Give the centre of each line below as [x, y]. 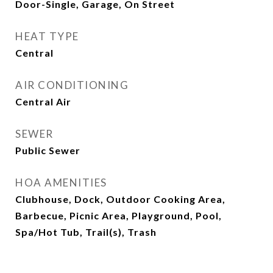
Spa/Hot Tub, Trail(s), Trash [86, 232]
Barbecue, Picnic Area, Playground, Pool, [119, 215]
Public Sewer [48, 150]
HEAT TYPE [47, 36]
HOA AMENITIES [61, 183]
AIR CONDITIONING [72, 85]
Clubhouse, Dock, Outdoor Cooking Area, [120, 199]
